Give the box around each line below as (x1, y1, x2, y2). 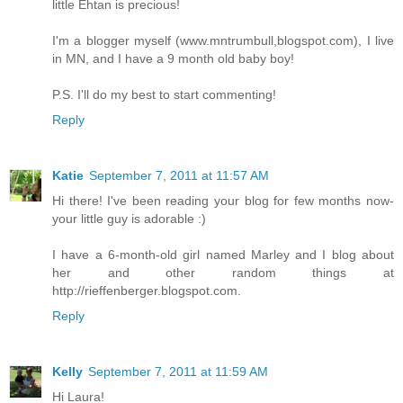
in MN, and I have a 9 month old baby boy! (52, 51, 294, 67)
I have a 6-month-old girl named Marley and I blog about (52, 247, 394, 263)
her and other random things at (52, 265, 394, 281)
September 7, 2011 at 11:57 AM (89, 168, 269, 184)
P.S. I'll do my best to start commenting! (52, 87, 276, 103)
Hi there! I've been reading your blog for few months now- (52, 193, 394, 209)
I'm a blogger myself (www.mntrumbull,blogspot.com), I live (52, 33, 394, 49)
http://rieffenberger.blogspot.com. (52, 283, 241, 299)
